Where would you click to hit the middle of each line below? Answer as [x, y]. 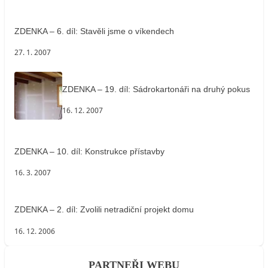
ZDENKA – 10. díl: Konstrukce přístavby [89, 151]
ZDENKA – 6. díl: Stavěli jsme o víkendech [94, 31]
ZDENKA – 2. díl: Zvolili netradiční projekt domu [104, 210]
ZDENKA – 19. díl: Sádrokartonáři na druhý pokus [156, 89]
